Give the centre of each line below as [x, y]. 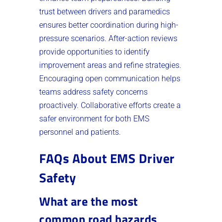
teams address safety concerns [93, 92]
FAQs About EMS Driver [107, 158]
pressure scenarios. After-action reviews [108, 38]
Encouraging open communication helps [110, 78]
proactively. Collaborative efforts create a [110, 105]
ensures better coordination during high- [109, 25]
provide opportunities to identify [94, 52]
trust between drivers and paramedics [105, 11]
